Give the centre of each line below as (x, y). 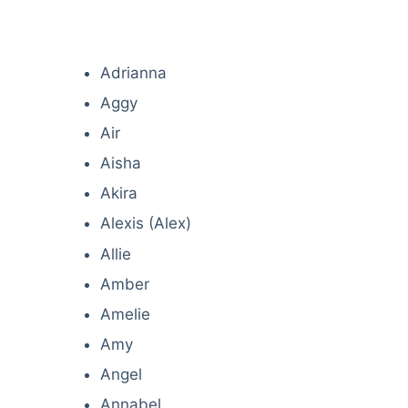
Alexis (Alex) (145, 224)
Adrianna (133, 73)
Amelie (125, 314)
